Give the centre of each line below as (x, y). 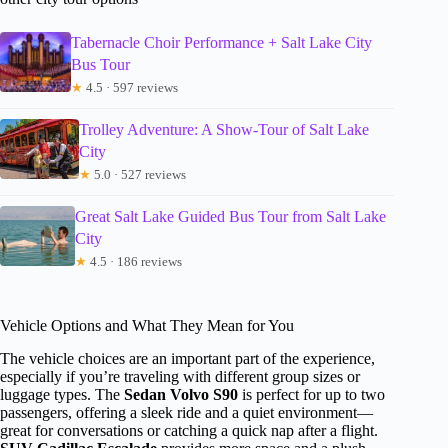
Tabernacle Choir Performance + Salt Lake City (222, 42)
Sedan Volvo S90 (181, 394)
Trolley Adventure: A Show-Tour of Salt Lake (223, 129)
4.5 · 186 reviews (134, 261)
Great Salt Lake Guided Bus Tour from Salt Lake (230, 216)
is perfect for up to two (311, 394)
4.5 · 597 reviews (131, 87)
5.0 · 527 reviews (138, 174)
